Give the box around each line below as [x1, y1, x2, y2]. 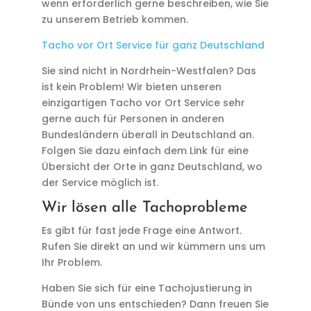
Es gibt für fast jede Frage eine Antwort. [41, 224, 242, 237]
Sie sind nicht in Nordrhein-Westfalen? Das [41, 64, 256, 78]
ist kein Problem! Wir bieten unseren [41, 80, 221, 94]
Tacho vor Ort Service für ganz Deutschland [41, 38, 264, 52]
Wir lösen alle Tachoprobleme [41, 200, 248, 216]
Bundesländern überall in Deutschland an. [41, 128, 254, 142]
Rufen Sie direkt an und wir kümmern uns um [41, 239, 265, 253]
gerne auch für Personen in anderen [41, 112, 224, 126]
